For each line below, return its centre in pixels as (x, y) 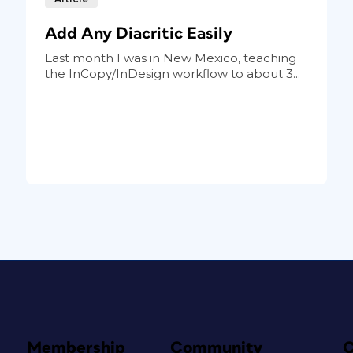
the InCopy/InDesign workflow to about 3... (172, 73)
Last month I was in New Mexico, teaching (170, 58)
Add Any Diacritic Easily (138, 33)
